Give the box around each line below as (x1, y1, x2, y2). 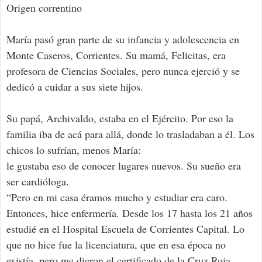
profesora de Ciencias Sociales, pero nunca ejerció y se (6, 64, 240, 78)
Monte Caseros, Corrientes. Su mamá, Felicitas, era (6, 48, 226, 63)
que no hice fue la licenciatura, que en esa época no (6, 237, 226, 252)
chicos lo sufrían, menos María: (6, 143, 141, 157)
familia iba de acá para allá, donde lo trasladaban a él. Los (6, 127, 254, 142)
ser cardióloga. (6, 174, 69, 189)
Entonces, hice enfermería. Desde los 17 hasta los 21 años (6, 206, 253, 220)
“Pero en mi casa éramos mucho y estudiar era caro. (6, 190, 227, 205)
